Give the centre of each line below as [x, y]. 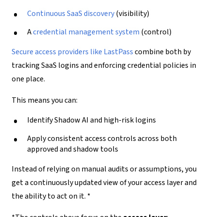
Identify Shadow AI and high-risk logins [92, 120]
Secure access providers [51, 52]
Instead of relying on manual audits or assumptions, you [104, 169]
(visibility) [132, 13]
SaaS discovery [91, 13]
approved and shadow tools [73, 149]
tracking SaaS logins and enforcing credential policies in [104, 65]
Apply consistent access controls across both [102, 138]
